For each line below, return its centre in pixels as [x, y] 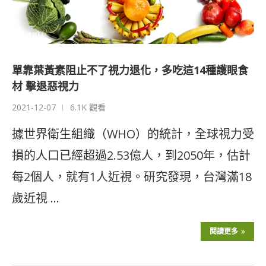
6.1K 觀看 [88, 107]
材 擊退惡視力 [45, 86]
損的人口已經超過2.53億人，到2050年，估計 [131, 156]
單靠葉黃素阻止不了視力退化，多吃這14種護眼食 [130, 70]
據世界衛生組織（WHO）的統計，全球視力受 [133, 134]
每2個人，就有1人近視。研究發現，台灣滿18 [132, 177]
